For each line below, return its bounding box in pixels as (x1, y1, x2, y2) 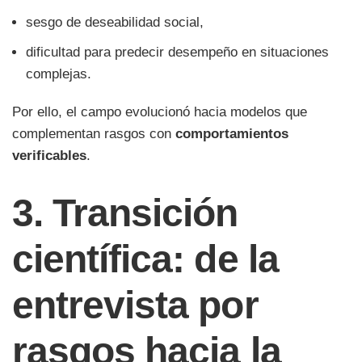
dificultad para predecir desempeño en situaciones (26, 44, 329, 61)
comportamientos (175, 126, 288, 142)
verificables (12, 148, 86, 164)
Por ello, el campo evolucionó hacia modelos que (12, 104, 307, 120)
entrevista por (12, 284, 259, 327)
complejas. (26, 66, 91, 82)
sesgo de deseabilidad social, (26, 15, 204, 31)
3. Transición (12, 192, 238, 235)
